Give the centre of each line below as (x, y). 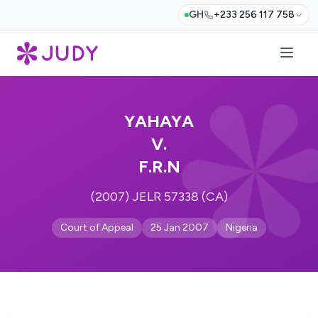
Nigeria (242, 227)
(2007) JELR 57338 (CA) (159, 197)
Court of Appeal (97, 227)
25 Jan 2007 (180, 227)
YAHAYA (159, 121)
